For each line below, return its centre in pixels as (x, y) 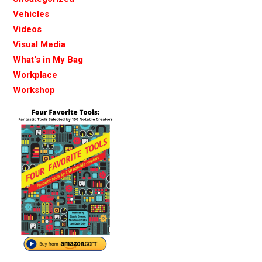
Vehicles (31, 14)
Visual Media (39, 44)
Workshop (34, 90)
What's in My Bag (48, 59)
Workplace (35, 75)
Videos (27, 29)
